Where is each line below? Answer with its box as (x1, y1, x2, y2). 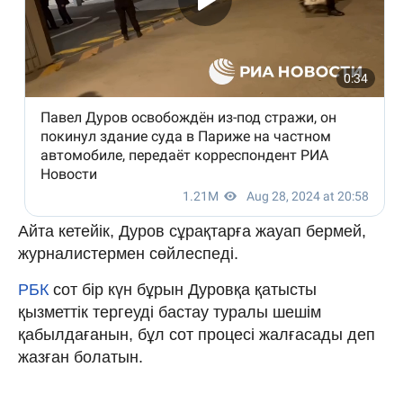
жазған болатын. (18, 347, 143, 366)
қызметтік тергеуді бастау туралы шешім (18, 302, 321, 321)
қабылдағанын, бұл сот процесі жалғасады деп (18, 325, 375, 344)
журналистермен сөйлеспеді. (18, 244, 238, 263)
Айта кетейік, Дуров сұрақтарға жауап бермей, (18, 221, 366, 240)
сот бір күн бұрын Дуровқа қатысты (53, 280, 317, 299)
